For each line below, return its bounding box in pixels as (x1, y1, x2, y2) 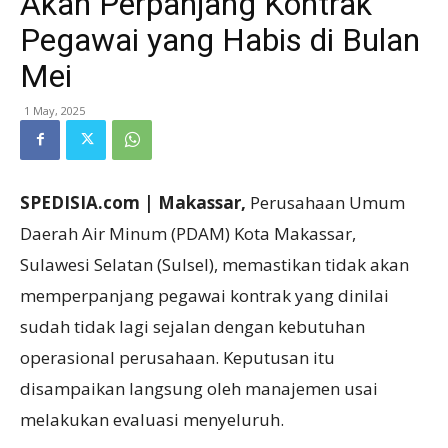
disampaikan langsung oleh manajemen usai (20, 376, 378, 400)
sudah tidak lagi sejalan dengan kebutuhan (20, 314, 365, 338)
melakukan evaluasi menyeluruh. (20, 407, 284, 431)
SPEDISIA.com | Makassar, (20, 190, 250, 214)
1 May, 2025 (24, 102, 85, 118)
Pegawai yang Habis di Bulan (20, 20, 420, 59)
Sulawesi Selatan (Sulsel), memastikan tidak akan (20, 252, 409, 276)
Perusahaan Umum (250, 190, 405, 214)
